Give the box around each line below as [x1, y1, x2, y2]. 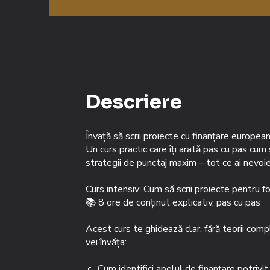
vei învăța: [86, 236, 127, 250]
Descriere [86, 90, 182, 115]
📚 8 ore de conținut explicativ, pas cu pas [86, 196, 260, 210]
